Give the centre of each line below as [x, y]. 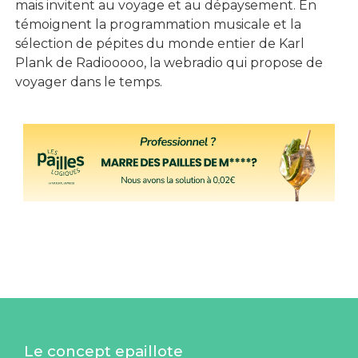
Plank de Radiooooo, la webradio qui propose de [169, 63]
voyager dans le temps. [89, 82]
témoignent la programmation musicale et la [158, 25]
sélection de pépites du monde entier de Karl [160, 44]
